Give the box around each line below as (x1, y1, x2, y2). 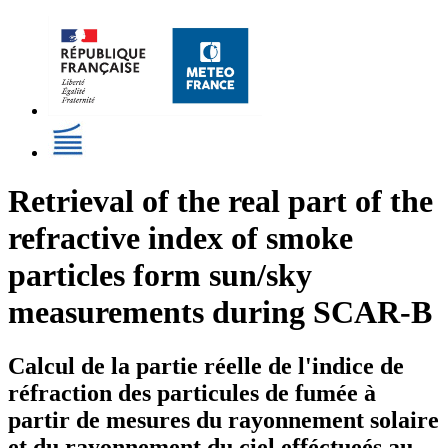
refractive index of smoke (8, 220, 353, 257)
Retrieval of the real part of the (8, 183, 433, 220)
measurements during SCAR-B (8, 294, 432, 331)
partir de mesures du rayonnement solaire (8, 406, 439, 433)
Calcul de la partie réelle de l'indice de (8, 352, 404, 379)
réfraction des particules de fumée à (8, 379, 376, 406)
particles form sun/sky (8, 257, 312, 294)
